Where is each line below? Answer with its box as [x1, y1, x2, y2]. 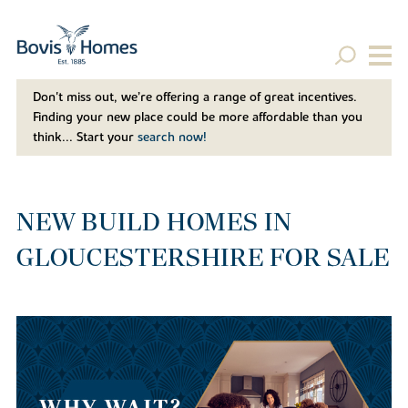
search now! [137, 129, 207, 147]
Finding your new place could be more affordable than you [32, 109, 362, 127]
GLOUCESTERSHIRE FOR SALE [15, 242, 391, 273]
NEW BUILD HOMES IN [15, 207, 292, 238]
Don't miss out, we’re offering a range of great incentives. [32, 89, 357, 107]
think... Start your [32, 129, 138, 147]
